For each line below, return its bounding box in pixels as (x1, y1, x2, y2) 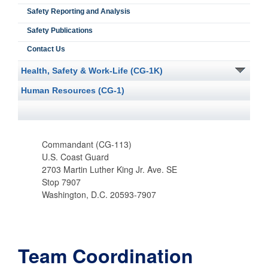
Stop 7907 (42, 175, 81, 188)
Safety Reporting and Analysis (27, 7, 130, 16)
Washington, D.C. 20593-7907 (42, 188, 156, 200)
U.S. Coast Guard (42, 150, 109, 163)
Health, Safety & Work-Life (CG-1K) (21, 66, 163, 76)
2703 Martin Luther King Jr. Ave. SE (42, 163, 177, 175)
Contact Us (27, 45, 65, 54)
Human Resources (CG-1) (21, 86, 124, 96)
